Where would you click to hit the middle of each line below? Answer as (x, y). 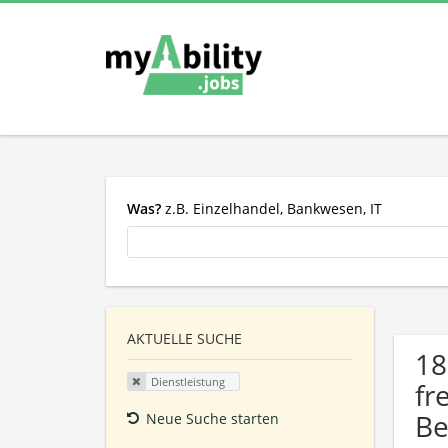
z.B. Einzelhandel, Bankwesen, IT (271, 208)
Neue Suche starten (212, 418)
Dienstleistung (187, 382)
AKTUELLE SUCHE (184, 339)
